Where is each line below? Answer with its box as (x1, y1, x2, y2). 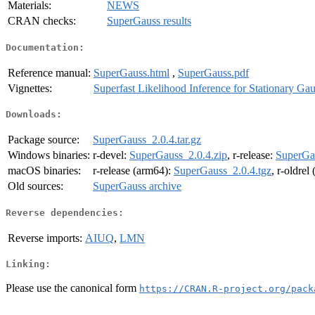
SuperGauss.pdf (178, 66, 249, 79)
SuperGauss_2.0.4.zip (129, 149, 227, 162)
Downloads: (6, 109, 62, 120)
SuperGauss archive (93, 180, 181, 193)
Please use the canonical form (6, 281, 139, 294)
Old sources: (8, 180, 63, 193)
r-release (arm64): (93, 165, 174, 177)
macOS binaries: (8, 165, 81, 177)
